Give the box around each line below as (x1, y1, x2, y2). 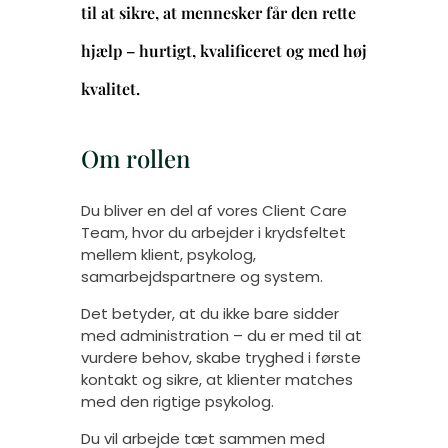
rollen (119, 142, 190, 174)
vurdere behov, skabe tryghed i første (80, 347, 361, 368)
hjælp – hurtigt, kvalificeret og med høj (80, 40, 367, 61)
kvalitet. (80, 78, 140, 99)
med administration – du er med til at (80, 325, 362, 346)
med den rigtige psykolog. (80, 391, 274, 412)
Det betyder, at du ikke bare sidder (80, 303, 339, 324)
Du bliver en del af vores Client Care (80, 200, 347, 221)
